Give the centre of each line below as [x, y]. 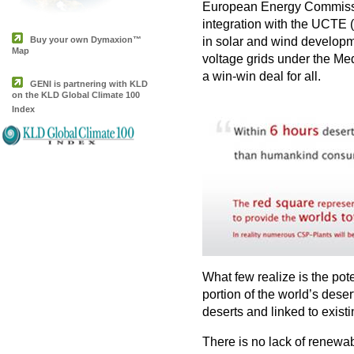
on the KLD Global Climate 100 [76, 97]
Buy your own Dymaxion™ [86, 40]
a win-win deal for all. [261, 76]
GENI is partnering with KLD [89, 84]
